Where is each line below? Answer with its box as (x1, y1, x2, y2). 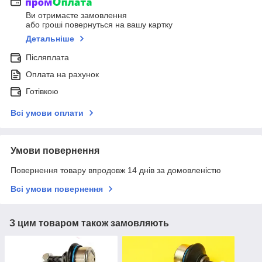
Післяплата (26, 53, 69, 63)
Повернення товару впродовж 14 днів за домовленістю (11, 166, 221, 175)
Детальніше (26, 34, 74, 44)
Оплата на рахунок (26, 70, 99, 80)
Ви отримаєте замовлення (26, 11, 127, 20)
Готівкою (26, 87, 58, 96)
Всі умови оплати (11, 108, 84, 118)
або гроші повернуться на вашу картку (26, 20, 173, 30)
